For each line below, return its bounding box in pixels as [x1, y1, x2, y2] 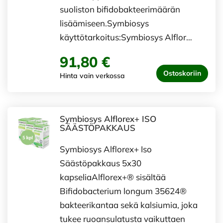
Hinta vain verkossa [60, 71, 125, 80]
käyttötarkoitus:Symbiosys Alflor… [60, 32, 192, 42]
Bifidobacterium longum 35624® [60, 186, 187, 196]
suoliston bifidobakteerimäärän [60, 4, 180, 14]
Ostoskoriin [163, 69, 201, 78]
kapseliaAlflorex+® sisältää [60, 172, 166, 182]
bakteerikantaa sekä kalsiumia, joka [60, 200, 198, 210]
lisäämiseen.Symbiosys [60, 18, 149, 28]
